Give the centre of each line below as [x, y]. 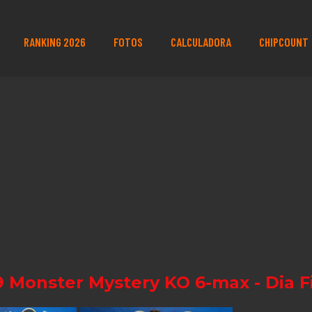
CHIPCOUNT [283, 42]
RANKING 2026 [54, 42]
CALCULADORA [201, 42]
